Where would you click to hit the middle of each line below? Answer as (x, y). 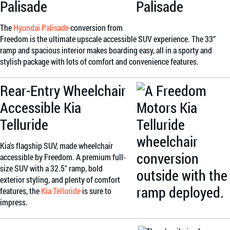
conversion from (96, 28)
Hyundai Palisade (41, 28)
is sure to (96, 191)
